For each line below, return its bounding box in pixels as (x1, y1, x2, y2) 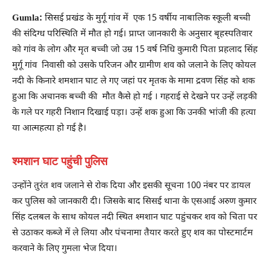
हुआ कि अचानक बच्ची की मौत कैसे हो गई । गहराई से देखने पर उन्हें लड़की (12, 91, 257, 103)
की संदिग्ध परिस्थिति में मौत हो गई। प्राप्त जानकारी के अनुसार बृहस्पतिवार (12, 28, 252, 40)
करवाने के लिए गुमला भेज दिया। (12, 243, 117, 255)
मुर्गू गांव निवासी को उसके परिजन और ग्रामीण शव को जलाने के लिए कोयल (12, 59, 256, 71)
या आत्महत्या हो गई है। (12, 122, 87, 134)
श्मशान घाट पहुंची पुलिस (12, 154, 108, 168)
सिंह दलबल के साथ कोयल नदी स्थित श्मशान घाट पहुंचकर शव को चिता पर (12, 211, 257, 223)
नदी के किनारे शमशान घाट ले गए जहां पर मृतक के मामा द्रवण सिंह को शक (12, 75, 255, 87)
